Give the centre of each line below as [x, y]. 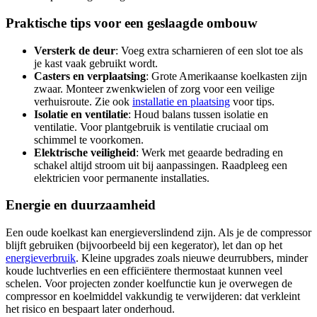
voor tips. [252, 101]
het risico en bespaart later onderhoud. [90, 309]
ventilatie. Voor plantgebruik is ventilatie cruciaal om [151, 127]
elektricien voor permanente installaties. [122, 178]
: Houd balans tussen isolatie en [198, 114]
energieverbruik [41, 258]
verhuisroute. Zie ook [83, 101]
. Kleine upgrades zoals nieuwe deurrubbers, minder [192, 258]
